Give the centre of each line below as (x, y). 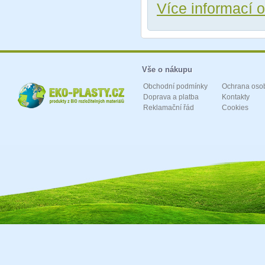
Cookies (235, 108)
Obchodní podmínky (175, 86)
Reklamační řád (169, 108)
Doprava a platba (171, 97)
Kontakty (236, 97)
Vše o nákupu (167, 70)
